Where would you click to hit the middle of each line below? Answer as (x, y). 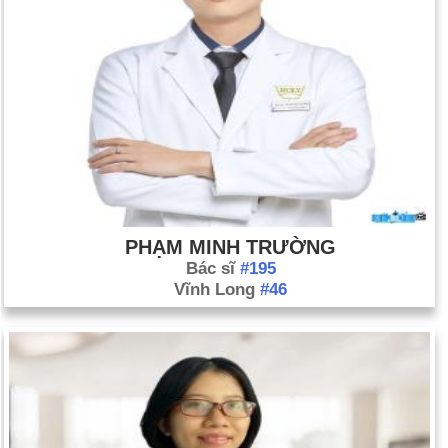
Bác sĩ (212, 268)
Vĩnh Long (217, 289)
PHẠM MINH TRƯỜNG (230, 246)
